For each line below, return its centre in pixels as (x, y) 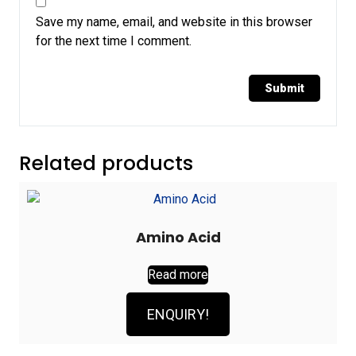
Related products (106, 163)
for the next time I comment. (114, 41)
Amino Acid (178, 237)
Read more (178, 274)
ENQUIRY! (178, 314)
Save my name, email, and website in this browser (174, 21)
